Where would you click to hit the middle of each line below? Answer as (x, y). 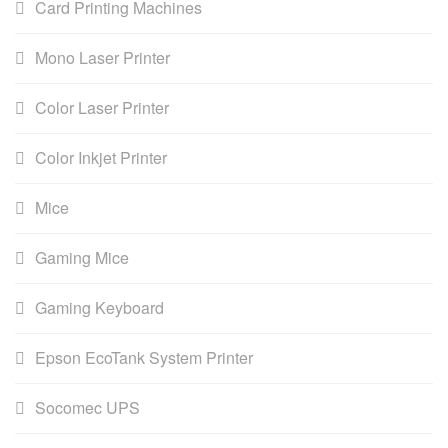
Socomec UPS (87, 407)
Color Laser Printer (102, 107)
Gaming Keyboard (99, 307)
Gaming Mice (82, 257)
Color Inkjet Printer (101, 157)
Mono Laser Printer (102, 57)
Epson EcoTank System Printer (144, 357)
